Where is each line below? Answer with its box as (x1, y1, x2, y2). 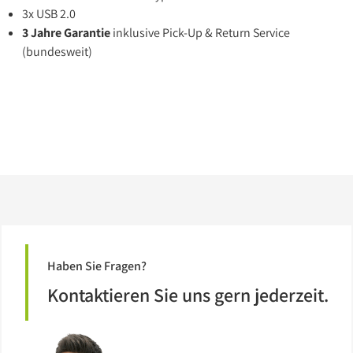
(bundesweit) (22, 43, 92, 60)
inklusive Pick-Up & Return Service (110, 24, 290, 41)
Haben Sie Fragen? (47, 258, 147, 274)
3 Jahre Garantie (22, 24, 110, 41)
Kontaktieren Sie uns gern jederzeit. (47, 282, 329, 307)
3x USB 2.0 (22, 6, 76, 22)
